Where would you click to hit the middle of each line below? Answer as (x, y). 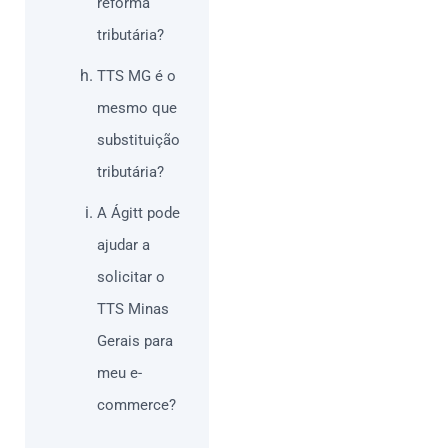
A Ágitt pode (138, 213)
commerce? (136, 405)
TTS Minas (133, 309)
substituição (138, 140)
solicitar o (131, 277)
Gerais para (135, 341)
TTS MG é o (136, 76)
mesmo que (137, 108)
